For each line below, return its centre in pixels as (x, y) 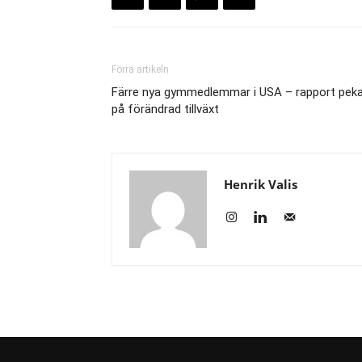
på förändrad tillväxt (165, 109)
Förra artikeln (140, 70)
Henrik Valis (261, 185)
